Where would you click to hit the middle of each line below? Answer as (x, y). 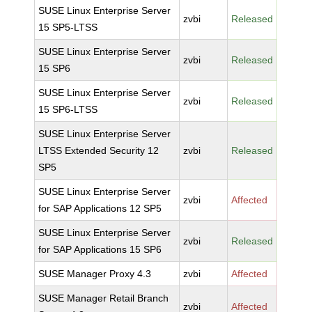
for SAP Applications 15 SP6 (100, 249)
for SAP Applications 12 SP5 (100, 208)
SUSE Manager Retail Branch (104, 298)
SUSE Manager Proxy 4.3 (95, 274)
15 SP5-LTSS (68, 27)
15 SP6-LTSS (68, 109)
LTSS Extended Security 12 (99, 150)
